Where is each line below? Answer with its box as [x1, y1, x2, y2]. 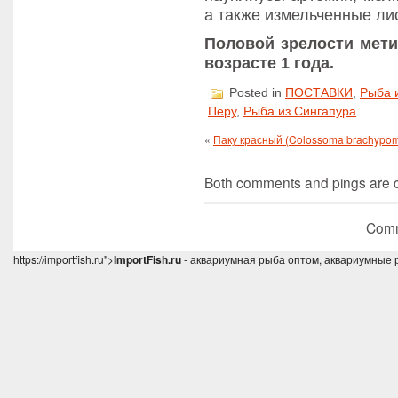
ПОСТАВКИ [285, 85, 353, 100]
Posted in [226, 85, 285, 100]
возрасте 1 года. [204, 54, 334, 73]
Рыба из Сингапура [243, 104, 356, 119]
